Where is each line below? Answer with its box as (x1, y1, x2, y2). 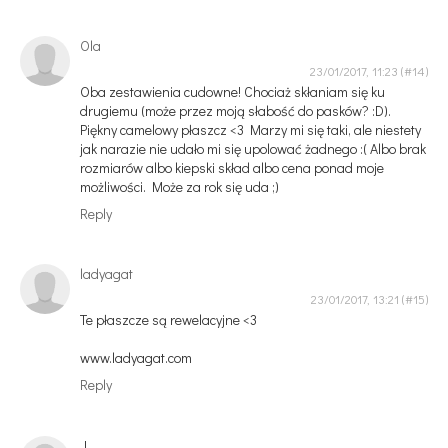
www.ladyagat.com (80, 348, 192, 368)
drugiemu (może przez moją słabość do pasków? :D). (80, 100, 391, 120)
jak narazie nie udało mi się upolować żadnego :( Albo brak (80, 138, 426, 158)
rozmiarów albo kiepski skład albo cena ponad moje (80, 157, 384, 177)
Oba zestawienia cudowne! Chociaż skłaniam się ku (80, 81, 385, 101)
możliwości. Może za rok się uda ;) (80, 176, 279, 196)
